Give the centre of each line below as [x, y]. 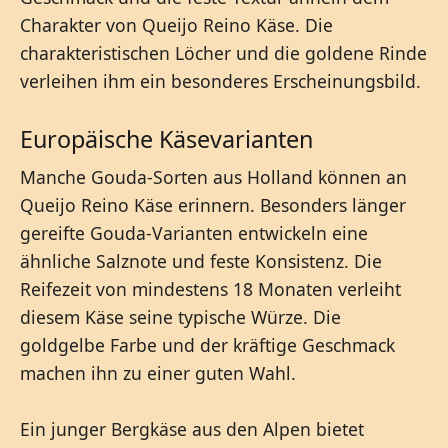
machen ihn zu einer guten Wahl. [158, 373]
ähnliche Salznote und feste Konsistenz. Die [201, 261]
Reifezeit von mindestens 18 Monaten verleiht [210, 289]
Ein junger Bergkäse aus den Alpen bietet [192, 429]
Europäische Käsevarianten [166, 139]
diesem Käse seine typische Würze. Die [180, 317]
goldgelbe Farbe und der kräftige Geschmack [207, 345]
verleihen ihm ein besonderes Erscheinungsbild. [220, 81]
